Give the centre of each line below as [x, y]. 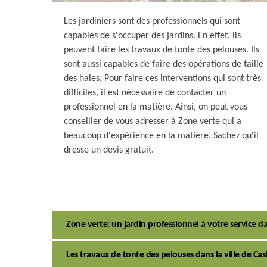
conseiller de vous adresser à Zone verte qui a [153, 122]
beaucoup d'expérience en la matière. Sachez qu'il [161, 136]
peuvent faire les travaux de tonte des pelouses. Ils [162, 50]
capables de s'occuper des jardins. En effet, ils [152, 36]
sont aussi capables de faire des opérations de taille [164, 64]
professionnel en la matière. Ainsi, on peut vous [156, 107]
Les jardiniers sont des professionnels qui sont [152, 21]
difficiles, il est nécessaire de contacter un [145, 93]
